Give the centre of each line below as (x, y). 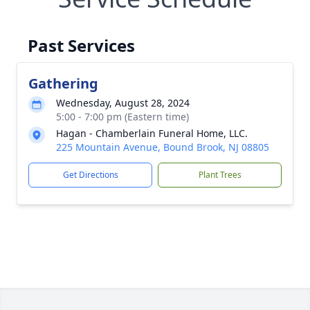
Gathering (63, 83)
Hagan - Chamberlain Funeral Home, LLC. (152, 133)
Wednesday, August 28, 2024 (123, 103)
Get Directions (90, 175)
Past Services (81, 45)
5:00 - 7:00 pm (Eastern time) (122, 117)
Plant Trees (220, 175)
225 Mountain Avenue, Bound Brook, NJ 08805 (163, 147)
